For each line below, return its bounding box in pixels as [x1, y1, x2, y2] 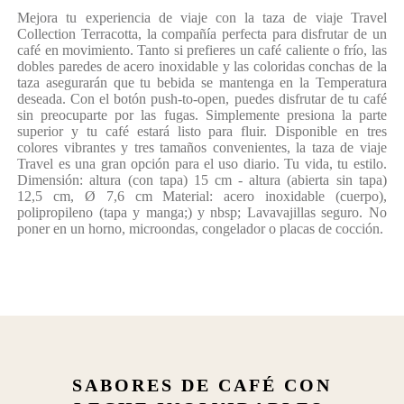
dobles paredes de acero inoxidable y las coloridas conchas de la [17, 59, 387, 75]
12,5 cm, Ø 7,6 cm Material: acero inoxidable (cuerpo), [17, 188, 387, 205]
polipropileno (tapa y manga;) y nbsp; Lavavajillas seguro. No [17, 205, 387, 221]
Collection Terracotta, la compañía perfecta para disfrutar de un [17, 26, 387, 42]
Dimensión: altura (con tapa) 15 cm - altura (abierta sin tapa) [17, 172, 387, 188]
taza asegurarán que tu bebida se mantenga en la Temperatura [17, 75, 387, 91]
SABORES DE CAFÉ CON [72, 375, 332, 396]
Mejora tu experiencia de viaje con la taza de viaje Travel [17, 10, 387, 26]
